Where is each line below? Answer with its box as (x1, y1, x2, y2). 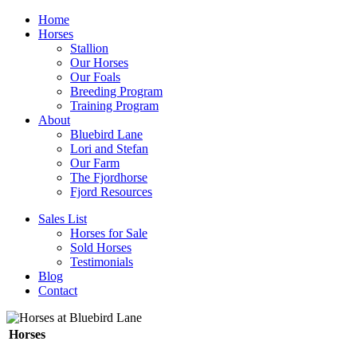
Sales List (38, 212, 87, 226)
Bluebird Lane (70, 127, 143, 141)
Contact (38, 284, 77, 297)
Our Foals (70, 70, 120, 84)
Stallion (70, 41, 108, 55)
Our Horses (70, 56, 128, 69)
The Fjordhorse (70, 171, 147, 184)
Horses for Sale (70, 226, 147, 240)
